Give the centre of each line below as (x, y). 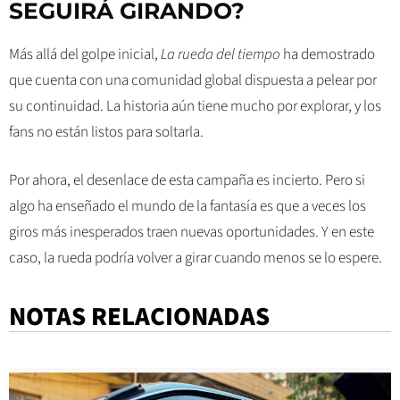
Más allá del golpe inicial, (85, 54)
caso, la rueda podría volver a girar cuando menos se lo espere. (196, 258)
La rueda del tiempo (221, 54)
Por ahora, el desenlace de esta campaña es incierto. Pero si (187, 181)
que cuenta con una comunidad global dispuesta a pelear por (193, 80)
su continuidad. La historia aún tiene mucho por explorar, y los (195, 106)
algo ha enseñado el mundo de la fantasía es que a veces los (187, 207)
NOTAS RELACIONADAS (139, 317)
